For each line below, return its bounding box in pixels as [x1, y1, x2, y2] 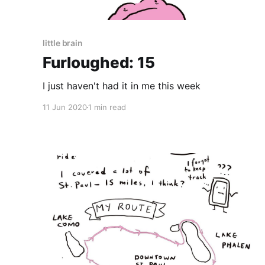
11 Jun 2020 [43, 102, 87, 112]
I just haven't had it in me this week [43, 80, 201, 92]
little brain [43, 38, 83, 49]
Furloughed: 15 [43, 53, 155, 72]
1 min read [88, 102, 126, 112]
